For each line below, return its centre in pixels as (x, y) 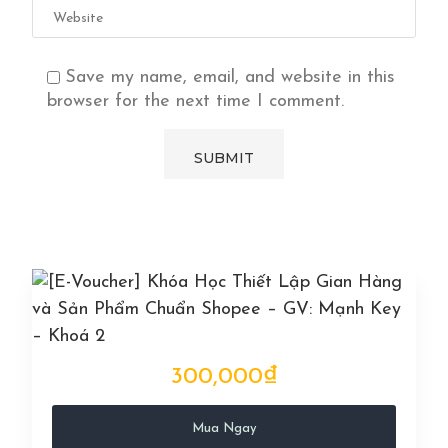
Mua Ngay (224, 428)
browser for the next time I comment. (195, 101)
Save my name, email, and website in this (230, 77)
